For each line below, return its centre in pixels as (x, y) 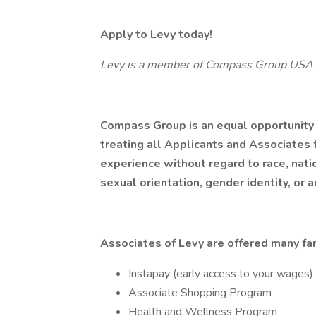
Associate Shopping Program (200, 293)
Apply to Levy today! (156, 35)
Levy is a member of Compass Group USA (207, 65)
